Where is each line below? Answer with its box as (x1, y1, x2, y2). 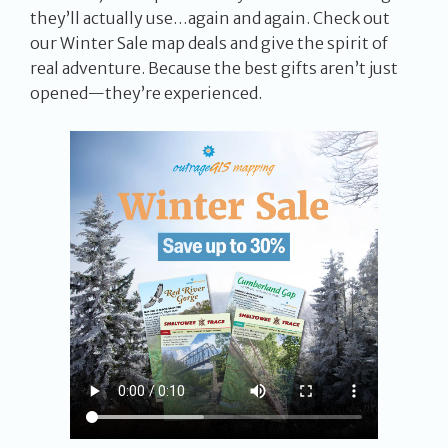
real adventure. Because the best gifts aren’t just (30, 57, 398, 78)
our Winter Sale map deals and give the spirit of (30, 32, 388, 53)
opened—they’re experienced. (30, 82, 262, 103)
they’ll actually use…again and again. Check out (30, 7, 390, 28)
